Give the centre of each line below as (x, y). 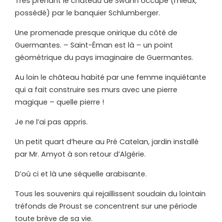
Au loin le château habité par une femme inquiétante (111, 78)
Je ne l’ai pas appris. (51, 122)
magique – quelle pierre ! (59, 102)
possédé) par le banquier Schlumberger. (87, 13)
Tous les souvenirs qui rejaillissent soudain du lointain (110, 194)
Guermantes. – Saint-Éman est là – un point (94, 45)
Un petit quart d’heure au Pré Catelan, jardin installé (107, 142)
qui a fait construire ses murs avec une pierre (96, 90)
